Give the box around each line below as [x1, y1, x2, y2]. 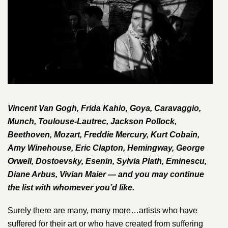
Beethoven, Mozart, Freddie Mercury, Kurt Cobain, [8, 130, 199, 139]
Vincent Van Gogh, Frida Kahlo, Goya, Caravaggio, [8, 104, 201, 113]
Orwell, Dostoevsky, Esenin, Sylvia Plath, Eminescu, [8, 157, 207, 166]
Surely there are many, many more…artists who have [8, 206, 197, 215]
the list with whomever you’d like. [8, 183, 134, 192]
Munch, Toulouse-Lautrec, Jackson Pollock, [8, 117, 177, 126]
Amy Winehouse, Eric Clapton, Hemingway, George [8, 144, 205, 153]
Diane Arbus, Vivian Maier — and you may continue [8, 170, 204, 179]
